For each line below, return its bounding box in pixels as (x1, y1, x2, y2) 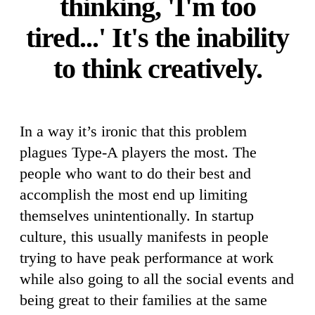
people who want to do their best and (20, 164, 251, 182)
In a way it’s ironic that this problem (20, 122, 247, 140)
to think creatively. (53, 52, 262, 84)
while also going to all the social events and (20, 269, 294, 288)
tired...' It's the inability (26, 21, 289, 53)
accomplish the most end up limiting (20, 185, 247, 203)
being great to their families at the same (20, 290, 267, 309)
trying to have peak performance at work (20, 248, 274, 266)
